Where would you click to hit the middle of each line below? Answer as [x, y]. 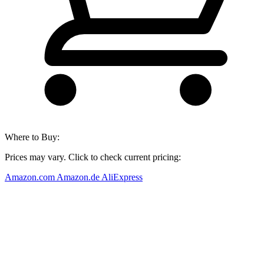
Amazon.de [79, 177]
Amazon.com [31, 177]
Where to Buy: [32, 137]
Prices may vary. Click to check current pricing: [93, 157]
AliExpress [122, 177]
